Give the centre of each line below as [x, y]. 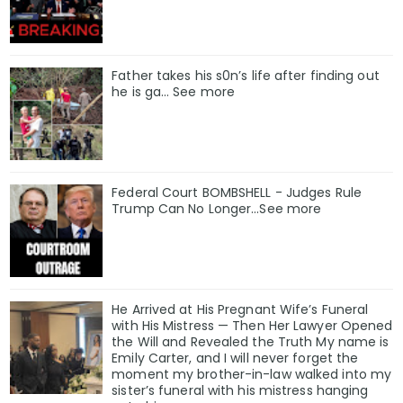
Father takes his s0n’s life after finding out [246, 76]
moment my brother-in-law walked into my [252, 375]
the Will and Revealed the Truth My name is [251, 342]
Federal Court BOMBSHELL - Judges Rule [237, 193]
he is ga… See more [174, 92]
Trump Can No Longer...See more [217, 209]
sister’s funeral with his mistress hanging [240, 391]
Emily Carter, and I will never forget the [235, 358]
